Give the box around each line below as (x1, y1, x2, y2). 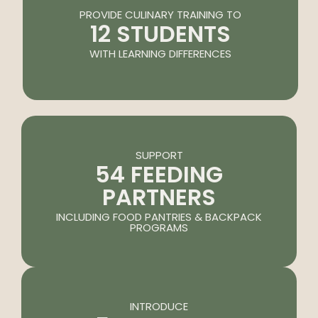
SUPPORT (135, 148, 183, 163)
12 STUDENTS (90, 18, 231, 50)
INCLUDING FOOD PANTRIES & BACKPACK (56, 209, 262, 225)
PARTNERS (102, 181, 216, 214)
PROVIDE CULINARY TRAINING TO (79, 7, 241, 23)
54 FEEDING (95, 158, 223, 191)
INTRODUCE (130, 299, 188, 314)
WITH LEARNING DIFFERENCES (89, 46, 231, 62)
